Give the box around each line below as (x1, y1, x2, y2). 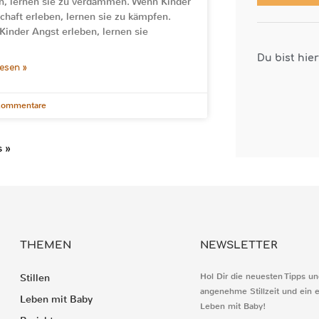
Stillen (19, 271, 50, 285)
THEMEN (19, 239, 71, 251)
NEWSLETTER (199, 239, 277, 251)
